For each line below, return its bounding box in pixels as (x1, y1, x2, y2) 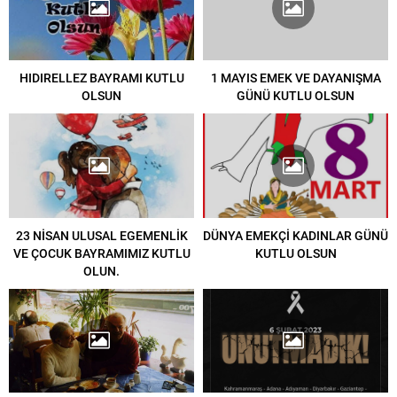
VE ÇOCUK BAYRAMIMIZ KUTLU (12, 244, 191, 261)
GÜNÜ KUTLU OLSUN (237, 87, 354, 105)
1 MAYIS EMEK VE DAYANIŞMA (210, 69, 381, 87)
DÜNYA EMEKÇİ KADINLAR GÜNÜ (203, 226, 388, 244)
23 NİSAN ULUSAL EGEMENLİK (15, 226, 188, 244)
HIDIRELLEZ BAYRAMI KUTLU (19, 69, 184, 87)
